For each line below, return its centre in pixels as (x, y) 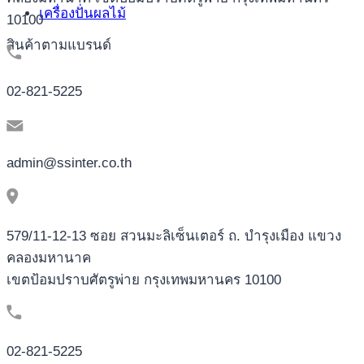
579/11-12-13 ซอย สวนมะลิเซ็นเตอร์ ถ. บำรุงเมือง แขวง (174, 236)
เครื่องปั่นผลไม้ (82, 13)
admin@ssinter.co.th (69, 162)
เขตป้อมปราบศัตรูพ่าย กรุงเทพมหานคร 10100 (144, 279)
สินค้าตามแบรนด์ (59, 45)
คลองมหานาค (49, 258)
